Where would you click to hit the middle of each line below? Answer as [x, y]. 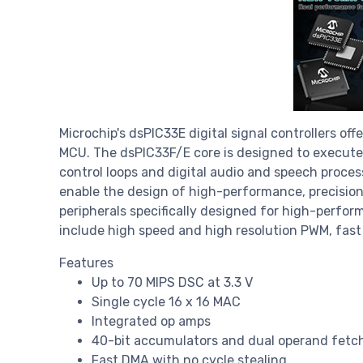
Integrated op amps [151, 322]
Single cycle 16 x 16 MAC [166, 302]
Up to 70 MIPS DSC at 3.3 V [172, 283]
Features [86, 263]
